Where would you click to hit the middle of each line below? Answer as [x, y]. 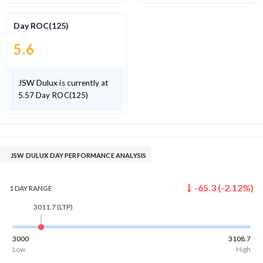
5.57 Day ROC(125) [53, 95]
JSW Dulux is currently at [64, 83]
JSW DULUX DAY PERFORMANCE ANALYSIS [79, 156]
